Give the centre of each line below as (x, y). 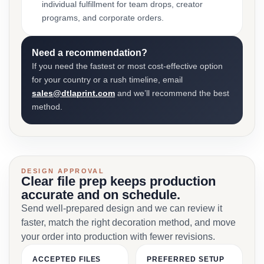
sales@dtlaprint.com (73, 93)
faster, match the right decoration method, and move (128, 222)
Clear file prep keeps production (118, 181)
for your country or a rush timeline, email (107, 80)
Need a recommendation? (90, 53)
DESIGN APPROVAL (63, 171)
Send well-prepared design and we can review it (122, 208)
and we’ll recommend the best (172, 93)
